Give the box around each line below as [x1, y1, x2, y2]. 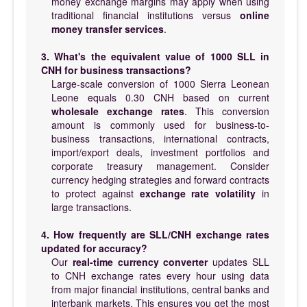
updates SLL [208, 254, 270, 269]
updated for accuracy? [41, 241, 147, 255]
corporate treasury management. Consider [51, 158, 269, 173]
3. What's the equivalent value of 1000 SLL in [41, 49, 269, 63]
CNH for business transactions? [41, 62, 191, 77]
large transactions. [51, 199, 132, 214]
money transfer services [51, 21, 164, 36]
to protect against [51, 186, 140, 200]
